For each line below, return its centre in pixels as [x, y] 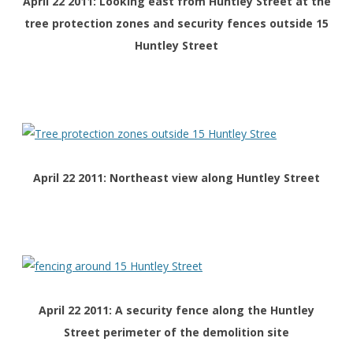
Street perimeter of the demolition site [176, 333]
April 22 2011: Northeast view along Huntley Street [176, 178]
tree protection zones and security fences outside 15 [176, 24]
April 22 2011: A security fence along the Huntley [176, 310]
